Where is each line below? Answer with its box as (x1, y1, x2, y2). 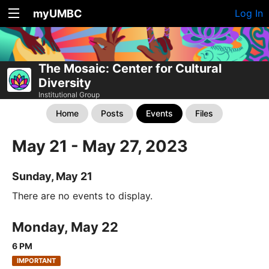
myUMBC (33, 7, 82, 20)
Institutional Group (38, 90, 100, 99)
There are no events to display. (12, 190, 153, 202)
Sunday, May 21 (12, 170, 92, 183)
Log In (235, 7, 263, 19)
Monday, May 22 (12, 219, 118, 235)
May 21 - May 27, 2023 (12, 136, 188, 156)
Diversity (38, 76, 91, 90)
